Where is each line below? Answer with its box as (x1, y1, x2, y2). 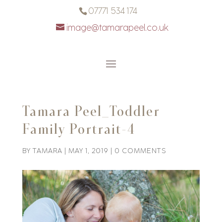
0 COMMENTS (114, 147, 166, 155)
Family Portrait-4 (22, 120, 135, 138)
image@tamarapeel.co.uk (66, 23, 168, 33)
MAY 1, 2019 (68, 147, 109, 155)
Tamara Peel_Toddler (22, 102, 160, 120)
